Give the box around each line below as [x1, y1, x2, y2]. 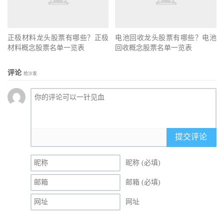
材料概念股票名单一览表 [7, 44, 84, 52]
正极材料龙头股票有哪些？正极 [7, 34, 109, 42]
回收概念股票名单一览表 [115, 44, 192, 52]
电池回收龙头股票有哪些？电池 [115, 34, 216, 42]
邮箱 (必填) [125, 178, 160, 186]
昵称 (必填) [125, 159, 160, 167]
